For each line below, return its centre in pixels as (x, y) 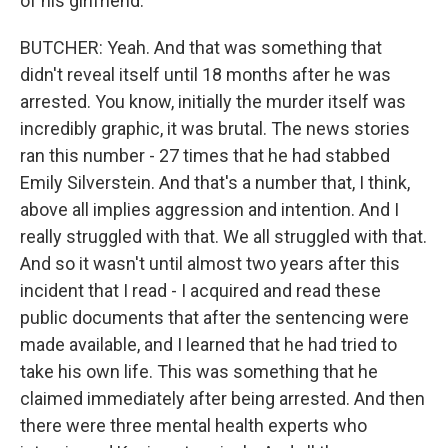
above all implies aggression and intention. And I (209, 209)
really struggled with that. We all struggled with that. (223, 236)
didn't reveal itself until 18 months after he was (205, 74)
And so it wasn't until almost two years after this (210, 263)
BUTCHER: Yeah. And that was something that (201, 47)
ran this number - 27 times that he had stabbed (205, 155)
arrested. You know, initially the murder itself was (213, 101)
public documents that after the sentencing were (214, 317)
